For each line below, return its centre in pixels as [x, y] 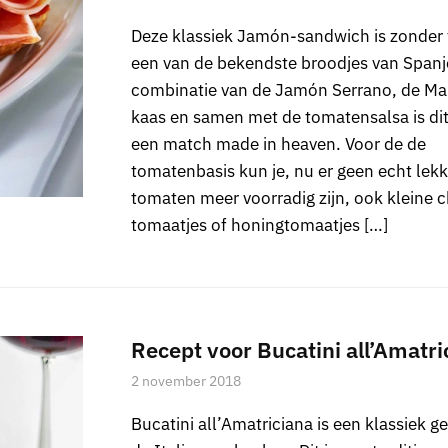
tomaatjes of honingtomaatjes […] [259, 224]
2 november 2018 [185, 380]
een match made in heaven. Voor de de [278, 143]
